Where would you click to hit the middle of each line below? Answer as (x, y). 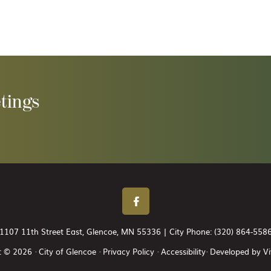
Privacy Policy (128, 251)
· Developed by (234, 251)
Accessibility (183, 251)
